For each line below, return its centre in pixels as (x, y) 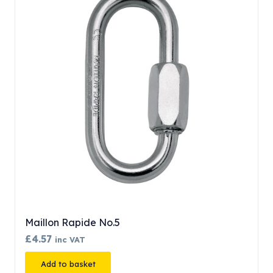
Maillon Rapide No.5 (73, 222)
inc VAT (70, 239)
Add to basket (68, 264)
